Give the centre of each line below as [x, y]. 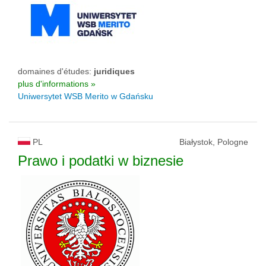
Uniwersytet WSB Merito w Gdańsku [85, 96]
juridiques [114, 71]
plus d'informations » [57, 84]
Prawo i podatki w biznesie [101, 161]
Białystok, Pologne [214, 142]
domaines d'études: [56, 71]
